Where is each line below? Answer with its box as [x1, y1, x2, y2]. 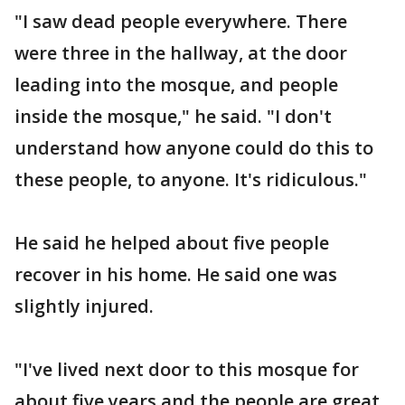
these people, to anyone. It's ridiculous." [14, 166, 367, 192]
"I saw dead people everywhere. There [14, 8, 347, 33]
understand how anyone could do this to [14, 135, 373, 160]
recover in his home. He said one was [14, 261, 337, 287]
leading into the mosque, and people [14, 71, 338, 97]
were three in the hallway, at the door [14, 40, 347, 65]
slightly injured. [14, 293, 154, 318]
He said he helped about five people [14, 230, 329, 255]
